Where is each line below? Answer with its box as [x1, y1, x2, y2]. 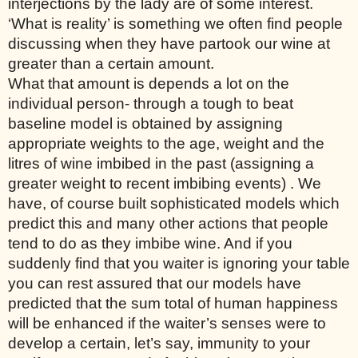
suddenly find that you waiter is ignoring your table [8, 254, 350, 272]
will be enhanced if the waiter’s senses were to [8, 314, 326, 332]
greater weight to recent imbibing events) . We [8, 174, 321, 192]
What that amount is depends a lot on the [8, 74, 289, 92]
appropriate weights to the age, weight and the [8, 134, 324, 152]
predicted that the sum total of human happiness [8, 294, 338, 312]
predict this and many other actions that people [8, 214, 328, 232]
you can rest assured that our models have [8, 274, 301, 292]
